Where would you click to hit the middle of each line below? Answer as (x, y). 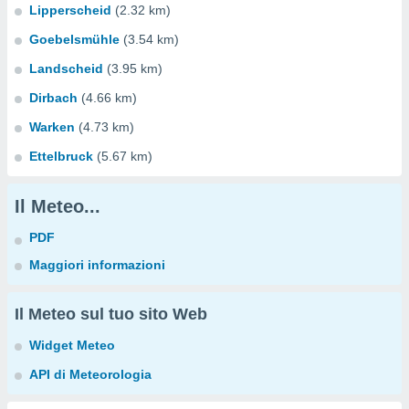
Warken (52, 127)
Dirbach (53, 98)
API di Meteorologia (90, 374)
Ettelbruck (61, 156)
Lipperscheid (70, 10)
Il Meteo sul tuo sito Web (111, 314)
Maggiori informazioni (97, 265)
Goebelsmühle (74, 39)
